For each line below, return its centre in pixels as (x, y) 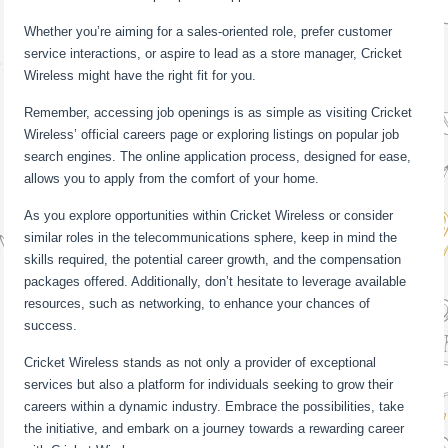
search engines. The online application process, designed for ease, (218, 156)
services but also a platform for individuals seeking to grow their (209, 384)
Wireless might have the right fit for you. (140, 75)
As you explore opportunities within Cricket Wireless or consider (209, 215)
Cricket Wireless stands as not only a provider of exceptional (200, 362)
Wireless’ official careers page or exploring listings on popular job (212, 134)
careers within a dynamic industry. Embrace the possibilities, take (214, 406)
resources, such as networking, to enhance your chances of (197, 303)
